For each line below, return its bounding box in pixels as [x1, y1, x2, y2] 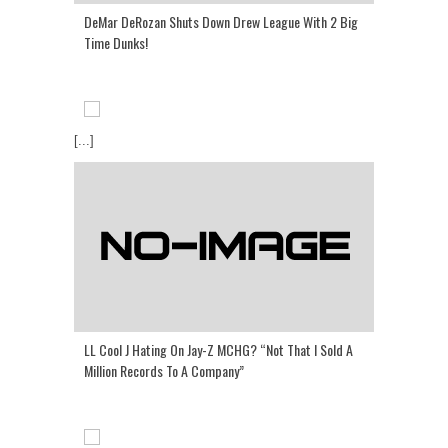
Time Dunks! [84, 31, 148, 53]
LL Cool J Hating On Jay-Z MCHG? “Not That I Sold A [84, 338, 353, 360]
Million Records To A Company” [84, 359, 244, 381]
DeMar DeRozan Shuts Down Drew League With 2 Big [84, 10, 358, 32]
